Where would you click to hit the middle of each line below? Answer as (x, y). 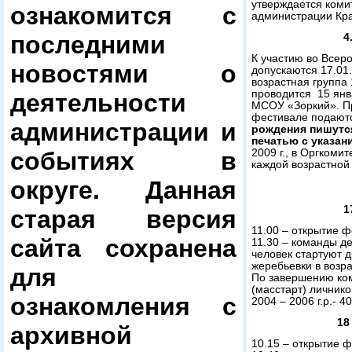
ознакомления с (123, 306)
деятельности (98, 103)
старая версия (123, 219)
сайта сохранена (123, 248)
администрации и (123, 132)
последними (88, 45)
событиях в (123, 161)
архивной (71, 335)
